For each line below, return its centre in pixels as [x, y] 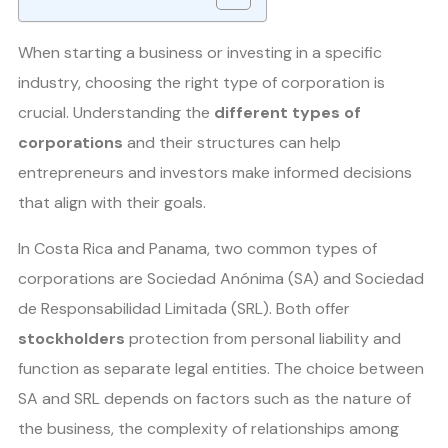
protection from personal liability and [263, 339]
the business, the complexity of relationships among [208, 429]
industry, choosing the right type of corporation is [201, 83]
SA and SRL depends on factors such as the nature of [214, 399]
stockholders [71, 339]
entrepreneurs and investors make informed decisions [215, 173]
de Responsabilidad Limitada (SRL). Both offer [184, 309]
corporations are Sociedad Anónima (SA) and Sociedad [221, 279]
